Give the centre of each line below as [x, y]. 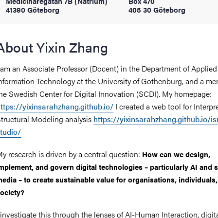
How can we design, [176, 154]
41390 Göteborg [33, 9]
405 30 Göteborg [157, 9]
